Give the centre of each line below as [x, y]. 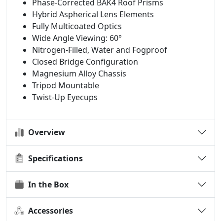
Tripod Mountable [66, 85]
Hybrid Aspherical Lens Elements [93, 14]
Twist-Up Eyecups [65, 97]
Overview [45, 132]
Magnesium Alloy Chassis [79, 74]
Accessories [49, 210]
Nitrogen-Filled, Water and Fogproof [100, 50]
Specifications [54, 158]
